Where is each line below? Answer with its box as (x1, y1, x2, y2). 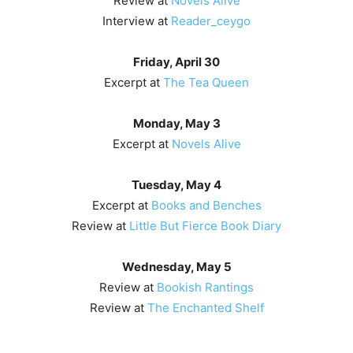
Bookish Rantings (157, 280, 254, 295)
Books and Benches (150, 198, 262, 214)
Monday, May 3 (132, 116, 221, 132)
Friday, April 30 (133, 54, 220, 70)
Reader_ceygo (171, 13, 251, 29)
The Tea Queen (163, 75, 249, 91)
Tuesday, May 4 (132, 177, 221, 193)
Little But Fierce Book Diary (129, 218, 281, 234)
